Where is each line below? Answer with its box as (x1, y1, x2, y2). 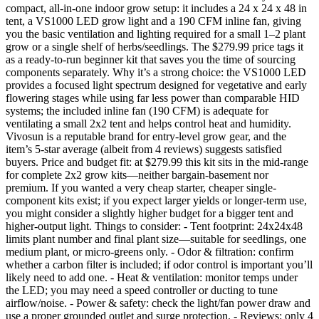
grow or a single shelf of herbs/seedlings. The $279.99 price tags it (6, 41, 303, 53)
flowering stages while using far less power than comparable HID (6, 92, 300, 105)
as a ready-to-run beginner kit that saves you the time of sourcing (6, 53, 296, 66)
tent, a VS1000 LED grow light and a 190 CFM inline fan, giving (6, 15, 301, 28)
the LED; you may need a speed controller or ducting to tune (6, 284, 278, 297)
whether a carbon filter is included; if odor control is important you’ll (6, 258, 313, 271)
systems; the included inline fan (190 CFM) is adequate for (6, 105, 268, 117)
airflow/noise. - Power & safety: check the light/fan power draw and (6, 297, 310, 310)
